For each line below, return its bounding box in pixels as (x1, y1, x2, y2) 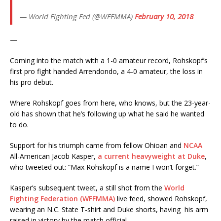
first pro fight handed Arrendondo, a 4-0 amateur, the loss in (10, 67, 203, 76)
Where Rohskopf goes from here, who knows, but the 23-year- (10, 98, 211, 108)
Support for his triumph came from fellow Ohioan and (10, 141, 184, 150)
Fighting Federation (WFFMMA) (10, 194, 115, 204)
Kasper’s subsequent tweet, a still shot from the (10, 183, 164, 193)
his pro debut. (10, 77, 53, 87)
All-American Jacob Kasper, (10, 151, 98, 161)
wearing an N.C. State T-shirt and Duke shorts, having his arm (10, 205, 208, 215)
